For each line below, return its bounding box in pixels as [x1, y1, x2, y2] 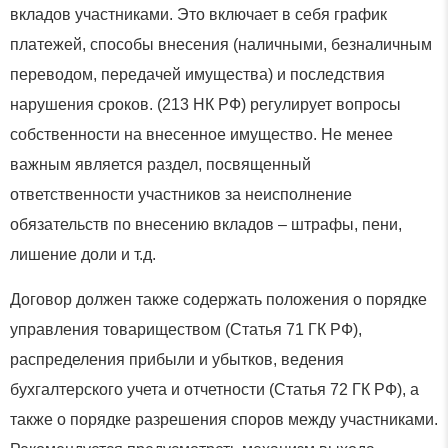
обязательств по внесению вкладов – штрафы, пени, [10, 216, 402, 234]
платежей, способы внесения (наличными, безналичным [10, 36, 432, 54]
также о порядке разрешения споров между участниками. [10, 410, 438, 428]
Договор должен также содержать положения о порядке [10, 290, 427, 308]
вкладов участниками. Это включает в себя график [10, 6, 387, 24]
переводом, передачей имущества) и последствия [10, 66, 385, 84]
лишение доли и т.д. [10, 246, 156, 264]
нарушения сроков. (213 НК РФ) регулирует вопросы [10, 96, 401, 114]
